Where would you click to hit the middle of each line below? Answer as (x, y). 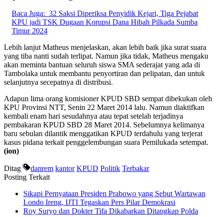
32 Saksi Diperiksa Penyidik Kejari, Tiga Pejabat (124, 13)
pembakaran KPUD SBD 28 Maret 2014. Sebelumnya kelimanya (104, 124)
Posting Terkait (27, 177)
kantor (65, 168)
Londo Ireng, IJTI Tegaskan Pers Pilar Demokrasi (99, 202)
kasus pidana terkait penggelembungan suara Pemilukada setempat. (106, 142)
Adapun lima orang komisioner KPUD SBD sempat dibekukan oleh (108, 98)
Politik (110, 168)
